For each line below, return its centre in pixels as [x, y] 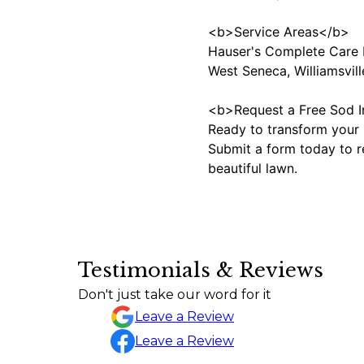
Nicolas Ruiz [87, 304]
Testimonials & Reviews [201, 270]
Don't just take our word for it [175, 294]
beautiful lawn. [253, 168]
